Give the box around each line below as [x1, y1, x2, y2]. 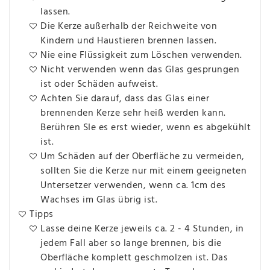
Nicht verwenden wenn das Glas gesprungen [40, 61, 239, 78]
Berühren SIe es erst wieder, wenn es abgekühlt [40, 119, 251, 136]
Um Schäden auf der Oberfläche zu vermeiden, [40, 148, 245, 165]
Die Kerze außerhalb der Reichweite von [40, 18, 217, 34]
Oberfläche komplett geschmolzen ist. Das [40, 250, 228, 266]
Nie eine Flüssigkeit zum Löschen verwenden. [40, 47, 242, 63]
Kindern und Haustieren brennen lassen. [40, 33, 216, 49]
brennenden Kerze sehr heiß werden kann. [40, 105, 226, 121]
